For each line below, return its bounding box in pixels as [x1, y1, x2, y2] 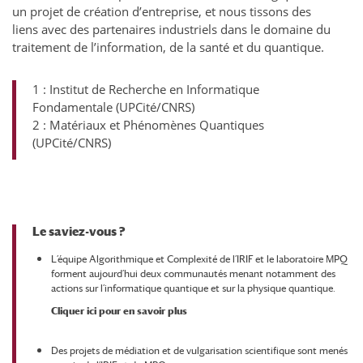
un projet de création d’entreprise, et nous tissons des [12, 3, 311, 20]
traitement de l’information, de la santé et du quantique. [12, 39, 324, 56]
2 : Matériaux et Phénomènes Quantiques [32, 117, 264, 134]
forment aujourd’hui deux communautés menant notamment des [50, 268, 335, 280]
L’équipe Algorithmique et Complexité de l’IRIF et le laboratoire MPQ [50, 254, 348, 266]
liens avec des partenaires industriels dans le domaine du [12, 21, 331, 38]
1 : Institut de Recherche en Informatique [32, 81, 259, 98]
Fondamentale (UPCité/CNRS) [32, 99, 194, 116]
